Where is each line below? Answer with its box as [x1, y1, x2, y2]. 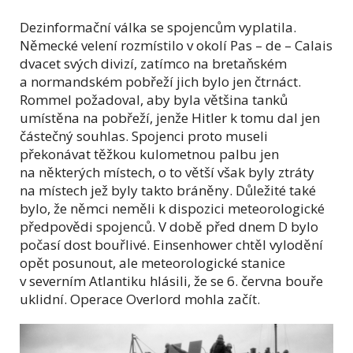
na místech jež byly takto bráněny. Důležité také [20, 180, 316, 199]
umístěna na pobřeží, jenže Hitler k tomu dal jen [20, 108, 320, 127]
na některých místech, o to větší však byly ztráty [20, 162, 314, 181]
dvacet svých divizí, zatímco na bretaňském [20, 54, 287, 72]
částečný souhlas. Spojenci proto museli [20, 126, 268, 145]
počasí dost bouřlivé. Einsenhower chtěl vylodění [20, 235, 323, 254]
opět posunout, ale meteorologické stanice [20, 253, 285, 272]
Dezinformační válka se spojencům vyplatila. [20, 17, 296, 36]
